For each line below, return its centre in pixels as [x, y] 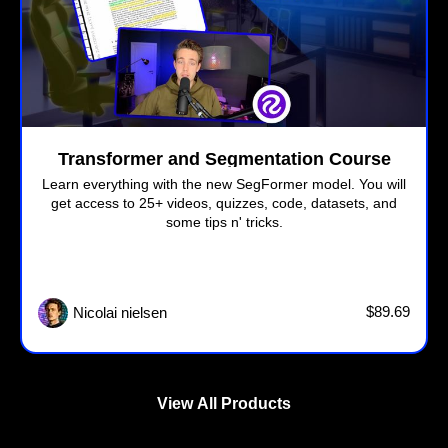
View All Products [224, 404]
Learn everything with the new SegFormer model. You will [224, 184]
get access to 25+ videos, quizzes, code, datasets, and [224, 203]
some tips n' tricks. [224, 222]
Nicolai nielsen [120, 313]
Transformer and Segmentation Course [224, 159]
